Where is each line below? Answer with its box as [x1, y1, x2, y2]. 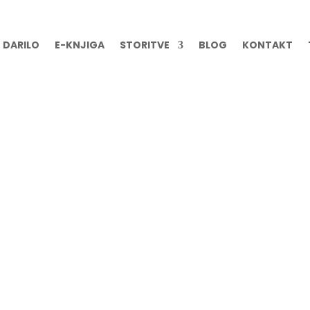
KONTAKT [241, 37, 293, 52]
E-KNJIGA [54, 37, 104, 52]
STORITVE [119, 37, 170, 52]
